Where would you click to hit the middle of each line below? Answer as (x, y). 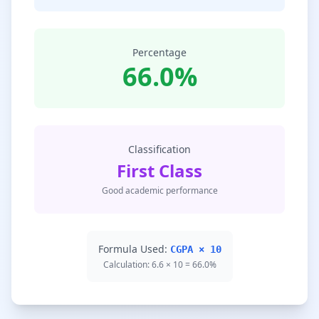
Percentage (159, 52)
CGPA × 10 (195, 249)
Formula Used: (134, 249)
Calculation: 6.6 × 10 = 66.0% (159, 265)
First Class (159, 171)
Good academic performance (159, 190)
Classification (159, 149)
